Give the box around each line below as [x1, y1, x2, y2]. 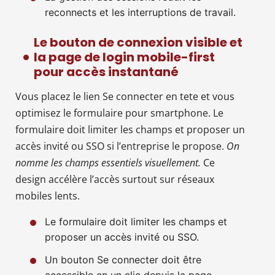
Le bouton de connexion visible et [34, 33, 242, 51]
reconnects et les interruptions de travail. [45, 6, 236, 18]
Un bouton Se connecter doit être [45, 253, 201, 266]
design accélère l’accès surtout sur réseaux [15, 172, 214, 186]
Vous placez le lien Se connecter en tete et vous [15, 89, 234, 103]
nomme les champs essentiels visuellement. [15, 155, 201, 169]
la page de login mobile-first [34, 48, 215, 66]
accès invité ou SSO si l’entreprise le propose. [15, 139, 227, 153]
